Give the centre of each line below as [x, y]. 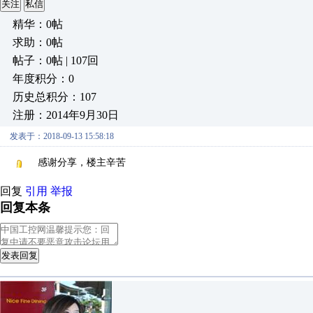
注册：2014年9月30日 [66, 115]
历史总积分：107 [54, 97]
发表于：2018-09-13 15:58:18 [62, 136]
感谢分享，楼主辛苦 [82, 162]
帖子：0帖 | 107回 [56, 60]
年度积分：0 [43, 79]
